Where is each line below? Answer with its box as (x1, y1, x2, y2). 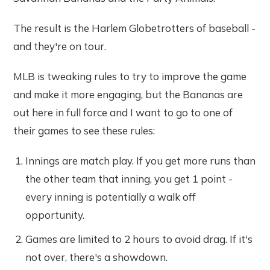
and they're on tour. (13, 39, 107, 52)
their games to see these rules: (13, 124, 155, 137)
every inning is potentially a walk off (25, 190, 196, 203)
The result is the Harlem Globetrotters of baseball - (13, 21, 256, 34)
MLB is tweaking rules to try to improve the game (13, 69, 247, 83)
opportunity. (25, 208, 85, 221)
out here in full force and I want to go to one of (13, 105, 233, 119)
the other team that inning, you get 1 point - (25, 172, 233, 185)
